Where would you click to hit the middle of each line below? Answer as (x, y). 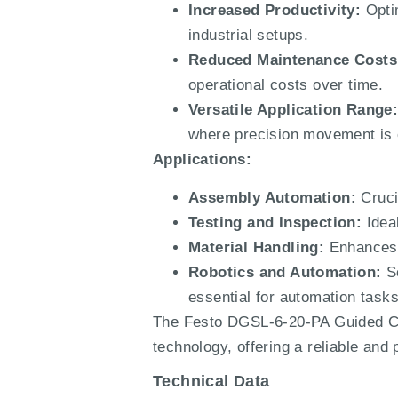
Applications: (203, 160)
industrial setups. (249, 36)
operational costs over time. (286, 85)
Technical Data (211, 382)
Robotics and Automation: (285, 272)
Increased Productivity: (275, 11)
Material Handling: (257, 247)
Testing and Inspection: (275, 222)
